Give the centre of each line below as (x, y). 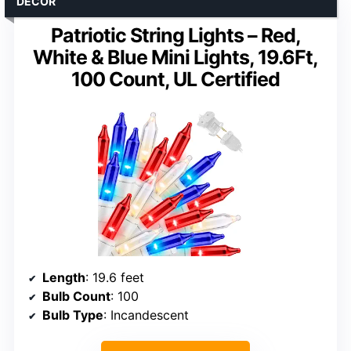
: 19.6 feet (115, 277)
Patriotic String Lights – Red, (175, 35)
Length (64, 277)
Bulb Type (73, 315)
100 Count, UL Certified (175, 79)
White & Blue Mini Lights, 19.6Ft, (175, 57)
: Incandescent (146, 315)
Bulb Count (76, 296)
